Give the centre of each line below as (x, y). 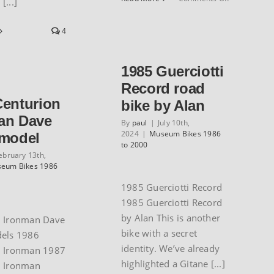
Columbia (246, 47)
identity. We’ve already (171, 248)
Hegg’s (241, 22)
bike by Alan (163, 106)
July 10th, (174, 123)
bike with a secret (159, 233)
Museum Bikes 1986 (185, 134)
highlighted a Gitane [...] (173, 264)
